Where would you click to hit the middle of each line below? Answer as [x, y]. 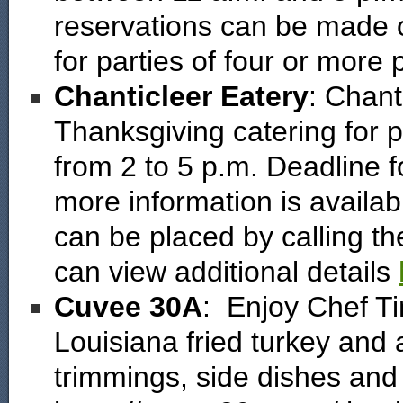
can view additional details [226, 272]
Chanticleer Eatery [181, 96]
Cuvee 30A [128, 307]
